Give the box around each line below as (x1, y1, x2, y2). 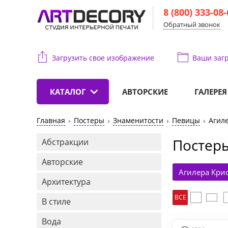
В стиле (42, 196, 71, 207)
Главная (37, 116, 65, 125)
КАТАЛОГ (50, 87, 85, 97)
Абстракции (42, 136, 89, 148)
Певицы (172, 116, 200, 125)
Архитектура (42, 176, 91, 187)
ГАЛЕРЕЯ (194, 87, 227, 97)
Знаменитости (113, 116, 163, 125)
